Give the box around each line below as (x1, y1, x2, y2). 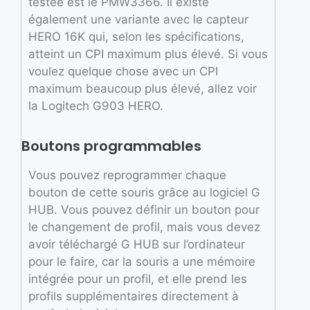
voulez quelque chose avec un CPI (28, 64, 218, 78)
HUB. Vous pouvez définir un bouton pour (28, 203, 259, 217)
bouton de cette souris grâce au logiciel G (28, 185, 260, 200)
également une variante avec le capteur (28, 12, 248, 26)
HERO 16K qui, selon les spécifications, (28, 29, 244, 44)
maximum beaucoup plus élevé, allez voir (28, 81, 257, 95)
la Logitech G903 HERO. (28, 98, 163, 113)
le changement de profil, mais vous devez (28, 220, 260, 235)
